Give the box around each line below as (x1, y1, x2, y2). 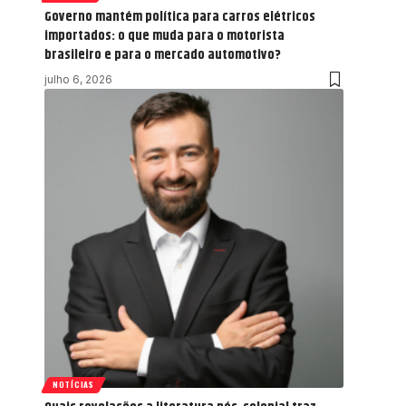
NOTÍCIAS (53, 378, 94, 391)
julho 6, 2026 (44, 72, 112, 86)
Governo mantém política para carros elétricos (44, 5, 315, 27)
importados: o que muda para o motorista (44, 24, 285, 46)
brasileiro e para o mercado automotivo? (44, 43, 281, 65)
